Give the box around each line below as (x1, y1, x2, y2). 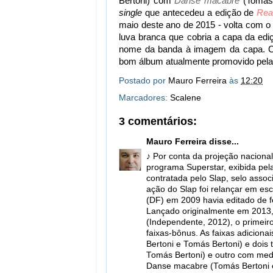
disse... (207, 136, 239, 146)
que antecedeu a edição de (142, 7, 257, 18)
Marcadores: (119, 93, 170, 102)
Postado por (119, 76, 168, 86)
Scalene (170, 93, 201, 102)
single (119, 7, 142, 18)
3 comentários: (119, 115, 197, 127)
